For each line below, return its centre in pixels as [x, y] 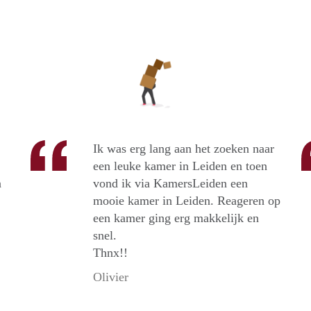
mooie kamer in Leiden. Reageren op [187, 201]
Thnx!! [110, 253]
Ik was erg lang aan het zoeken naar [184, 149]
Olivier [111, 277]
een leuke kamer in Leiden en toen [180, 166]
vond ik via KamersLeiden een [170, 184]
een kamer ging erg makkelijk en [176, 218]
